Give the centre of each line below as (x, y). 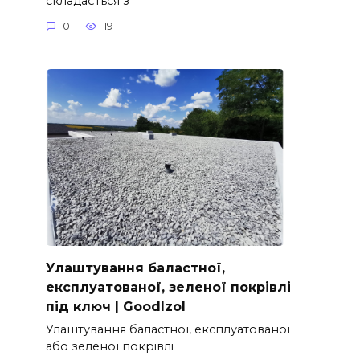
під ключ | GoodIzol (115, 306)
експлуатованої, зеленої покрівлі (168, 287)
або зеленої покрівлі (109, 347)
